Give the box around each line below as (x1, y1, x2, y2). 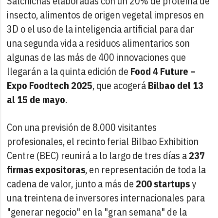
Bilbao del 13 (148, 78, 204, 92)
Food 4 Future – (130, 64, 196, 78)
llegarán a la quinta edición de (7, 64, 131, 78)
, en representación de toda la (85, 163, 206, 176)
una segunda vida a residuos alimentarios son (7, 36, 190, 50)
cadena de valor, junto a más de (7, 177, 136, 190)
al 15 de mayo (7, 92, 66, 106)
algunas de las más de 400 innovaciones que (7, 50, 186, 64)
